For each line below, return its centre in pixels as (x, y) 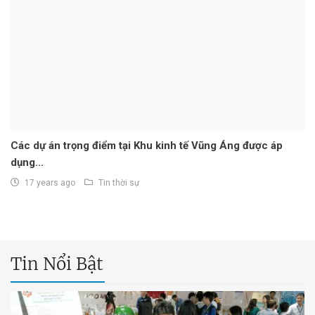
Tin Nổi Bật (57, 264)
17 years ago (50, 183)
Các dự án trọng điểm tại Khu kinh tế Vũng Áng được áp (147, 146)
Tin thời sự (119, 183)
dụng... (27, 163)
